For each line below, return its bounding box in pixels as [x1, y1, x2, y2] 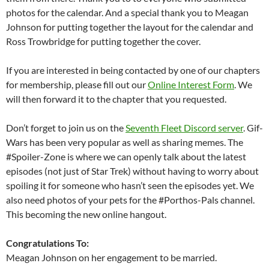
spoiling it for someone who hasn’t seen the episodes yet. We [6, 179, 254, 191]
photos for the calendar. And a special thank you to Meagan [6, 6, 249, 18]
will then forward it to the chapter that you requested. [6, 92, 226, 104]
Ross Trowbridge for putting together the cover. [6, 35, 201, 47]
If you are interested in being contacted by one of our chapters [6, 64, 260, 76]
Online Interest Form [148, 78, 234, 90]
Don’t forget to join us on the [6, 121, 125, 133]
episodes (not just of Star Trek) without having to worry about [6, 165, 259, 177]
